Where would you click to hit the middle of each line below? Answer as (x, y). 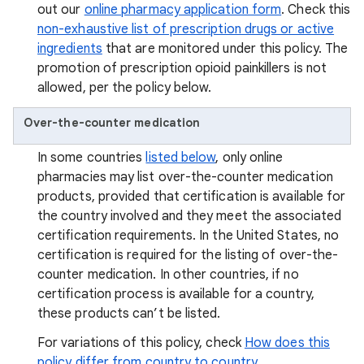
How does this (287, 343)
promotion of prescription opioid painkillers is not (182, 68)
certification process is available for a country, (176, 294)
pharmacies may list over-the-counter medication (185, 177)
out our (61, 10)
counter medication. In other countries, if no (168, 275)
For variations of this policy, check (141, 343)
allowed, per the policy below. (125, 88)
